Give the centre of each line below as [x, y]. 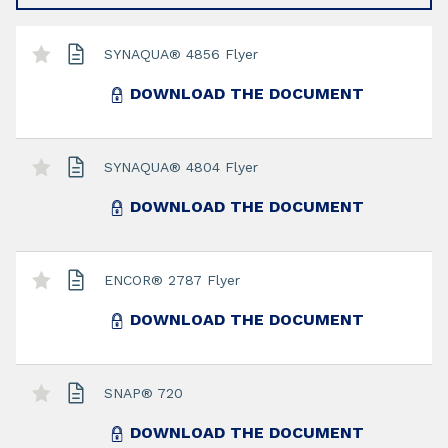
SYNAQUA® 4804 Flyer [181, 166]
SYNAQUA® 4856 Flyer [181, 53]
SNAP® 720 [143, 392]
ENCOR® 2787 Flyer [172, 279]
